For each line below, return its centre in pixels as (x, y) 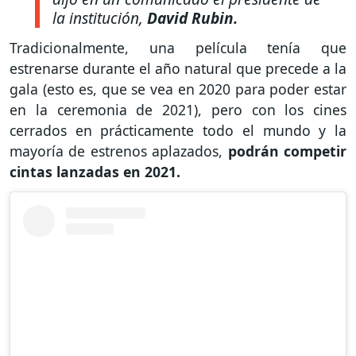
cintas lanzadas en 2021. (95, 172)
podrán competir (287, 151)
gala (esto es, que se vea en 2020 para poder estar (178, 89)
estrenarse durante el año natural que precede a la (178, 69)
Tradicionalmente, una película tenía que (178, 48)
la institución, (100, 17)
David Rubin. (194, 17)
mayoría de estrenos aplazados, (119, 151)
